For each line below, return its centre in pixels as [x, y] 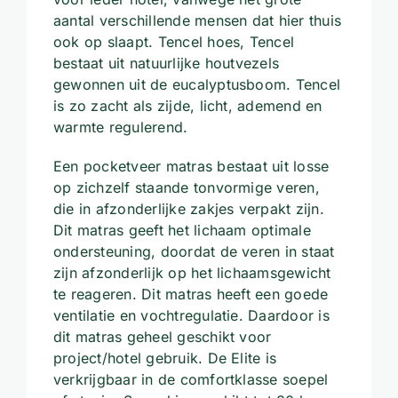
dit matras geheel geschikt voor [162, 336]
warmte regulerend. [120, 127]
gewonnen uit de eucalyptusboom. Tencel [197, 84]
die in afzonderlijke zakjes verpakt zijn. [188, 208]
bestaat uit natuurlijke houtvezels [166, 63]
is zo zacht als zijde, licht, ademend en [187, 105]
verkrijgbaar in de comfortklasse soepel [191, 379]
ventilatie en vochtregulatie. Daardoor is [191, 315]
